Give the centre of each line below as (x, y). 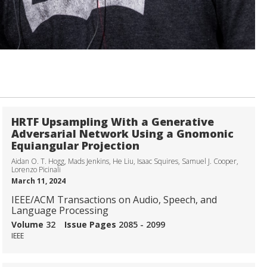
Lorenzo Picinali (36, 170)
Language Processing (60, 211)
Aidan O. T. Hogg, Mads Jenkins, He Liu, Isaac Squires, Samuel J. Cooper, (125, 162)
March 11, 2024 (38, 181)
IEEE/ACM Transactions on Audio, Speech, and (114, 200)
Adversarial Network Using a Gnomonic (122, 134)
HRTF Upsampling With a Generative (113, 122)
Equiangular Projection (75, 146)
